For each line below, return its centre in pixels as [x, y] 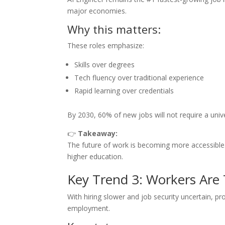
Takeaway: [98, 133]
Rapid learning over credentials [124, 90]
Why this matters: [114, 29]
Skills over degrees [105, 64]
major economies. [97, 11]
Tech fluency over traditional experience [139, 77]
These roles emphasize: [106, 45]
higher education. [95, 156]
